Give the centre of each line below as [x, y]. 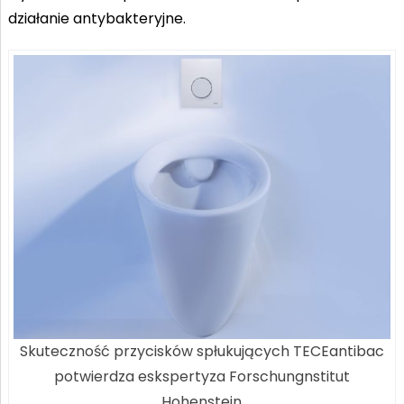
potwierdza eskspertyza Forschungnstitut [202, 377]
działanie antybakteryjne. [96, 18]
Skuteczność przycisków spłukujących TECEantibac [202, 352]
